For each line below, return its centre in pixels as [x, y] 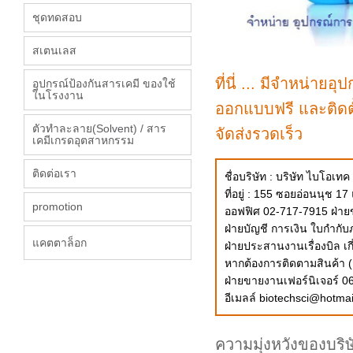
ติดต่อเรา [54, 173]
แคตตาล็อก [59, 243]
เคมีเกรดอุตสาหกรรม [83, 140]
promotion [58, 206]
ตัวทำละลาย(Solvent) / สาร [99, 128]
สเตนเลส [54, 50]
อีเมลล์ [242, 298]
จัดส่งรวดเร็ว [258, 134]
